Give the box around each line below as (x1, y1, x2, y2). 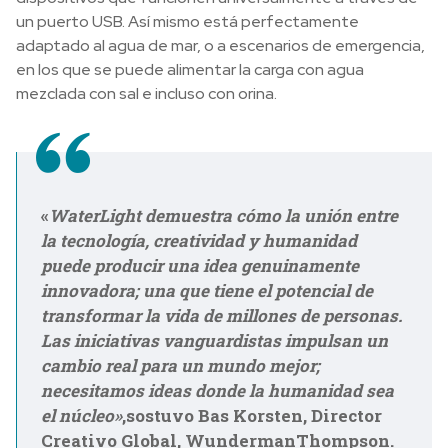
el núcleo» (41, 404, 122, 428)
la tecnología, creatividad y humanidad (41, 229, 357, 253)
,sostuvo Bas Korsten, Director (122, 404, 382, 428)
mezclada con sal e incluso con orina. (16, 83, 277, 105)
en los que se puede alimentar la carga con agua (16, 59, 364, 81)
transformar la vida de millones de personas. (41, 304, 402, 328)
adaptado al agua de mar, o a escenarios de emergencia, (16, 35, 425, 57)
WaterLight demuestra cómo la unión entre (49, 204, 398, 228)
